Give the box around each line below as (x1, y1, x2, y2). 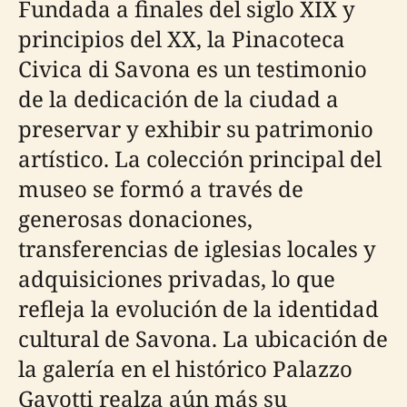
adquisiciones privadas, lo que (18, 263, 335, 293)
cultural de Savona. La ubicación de (18, 323, 388, 353)
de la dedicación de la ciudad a (18, 84, 339, 114)
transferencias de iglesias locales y (18, 233, 376, 263)
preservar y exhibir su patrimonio (18, 114, 373, 144)
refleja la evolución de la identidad (18, 293, 379, 323)
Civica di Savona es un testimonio (18, 54, 367, 84)
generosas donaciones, (18, 203, 253, 233)
